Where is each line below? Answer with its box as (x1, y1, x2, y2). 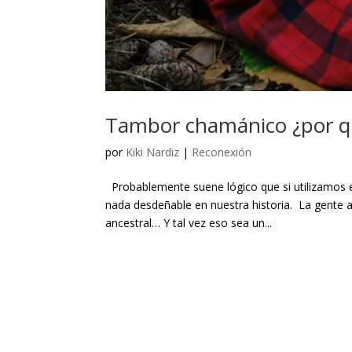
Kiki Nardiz (126, 144, 180, 159)
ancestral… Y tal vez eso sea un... (105, 214, 273, 230)
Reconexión (192, 144, 252, 159)
